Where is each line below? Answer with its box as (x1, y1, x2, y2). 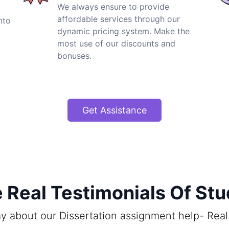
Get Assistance (82, 104, 147, 116)
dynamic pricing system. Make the (57, 26, 190, 36)
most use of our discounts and (57, 38, 175, 49)
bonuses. (57, 50, 91, 61)
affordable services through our (57, 13, 180, 24)
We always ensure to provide (57, 1, 169, 12)
